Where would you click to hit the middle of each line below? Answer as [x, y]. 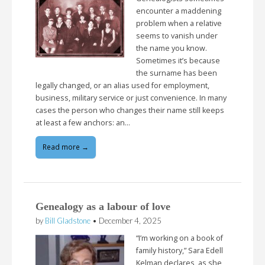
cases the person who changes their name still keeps [130, 110]
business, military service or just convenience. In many [131, 98]
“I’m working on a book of [180, 238]
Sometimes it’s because [178, 60]
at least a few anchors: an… [83, 122]
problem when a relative [179, 23]
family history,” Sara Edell [180, 251]
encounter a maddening [179, 11]
